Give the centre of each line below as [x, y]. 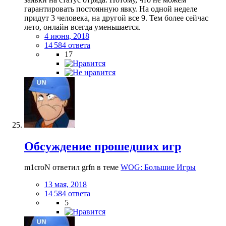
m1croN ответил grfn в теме [72, 167]
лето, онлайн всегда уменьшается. [82, 27]
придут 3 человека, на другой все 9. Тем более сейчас [116, 18]
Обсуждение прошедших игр [103, 146]
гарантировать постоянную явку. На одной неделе [111, 9]
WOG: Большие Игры [158, 167]
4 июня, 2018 [67, 36]
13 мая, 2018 [66, 185]
